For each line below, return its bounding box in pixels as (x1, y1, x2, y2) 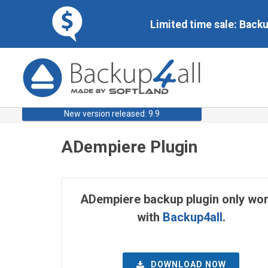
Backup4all (162, 210, 223, 224)
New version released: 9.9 (64, 109, 160, 118)
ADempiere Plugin (61, 137, 197, 157)
